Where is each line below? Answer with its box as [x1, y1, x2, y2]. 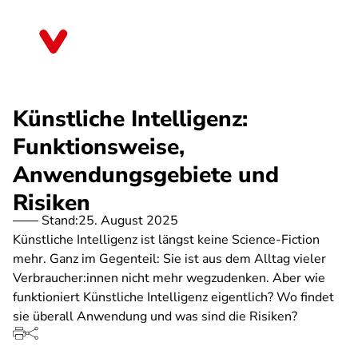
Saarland [83, 38, 134, 56]
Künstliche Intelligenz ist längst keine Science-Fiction [13, 231, 320, 249]
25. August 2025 [78, 212, 178, 229]
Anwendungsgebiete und [13, 160, 279, 190]
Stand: [42, 212, 78, 229]
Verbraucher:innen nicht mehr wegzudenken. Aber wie [13, 269, 325, 287]
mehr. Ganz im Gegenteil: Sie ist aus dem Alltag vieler [13, 250, 326, 268]
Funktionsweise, [13, 132, 185, 162]
